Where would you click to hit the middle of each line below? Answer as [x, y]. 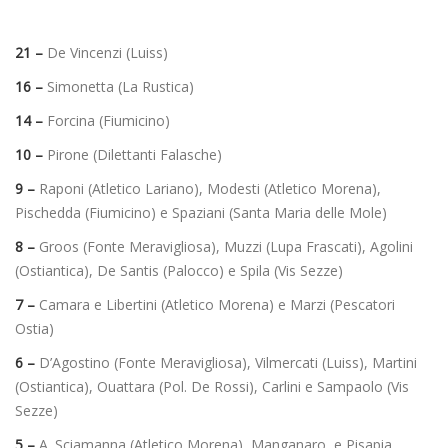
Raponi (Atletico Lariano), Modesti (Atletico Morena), [210, 188]
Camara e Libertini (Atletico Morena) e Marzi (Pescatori [215, 304]
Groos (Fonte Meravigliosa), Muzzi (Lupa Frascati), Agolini [226, 246]
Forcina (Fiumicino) [106, 120]
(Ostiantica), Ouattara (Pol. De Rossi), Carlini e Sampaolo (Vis [212, 386]
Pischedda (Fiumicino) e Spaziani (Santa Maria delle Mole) [201, 212]
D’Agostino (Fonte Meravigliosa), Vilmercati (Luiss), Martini [226, 362]
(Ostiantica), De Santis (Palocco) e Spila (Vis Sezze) [179, 270]
